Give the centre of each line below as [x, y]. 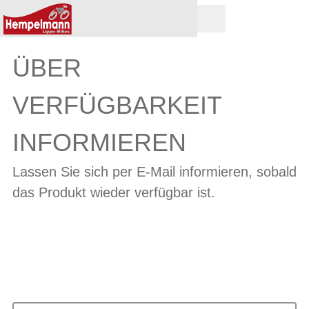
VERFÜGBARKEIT [117, 105]
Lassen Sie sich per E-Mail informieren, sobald [154, 172]
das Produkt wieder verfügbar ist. [114, 192]
